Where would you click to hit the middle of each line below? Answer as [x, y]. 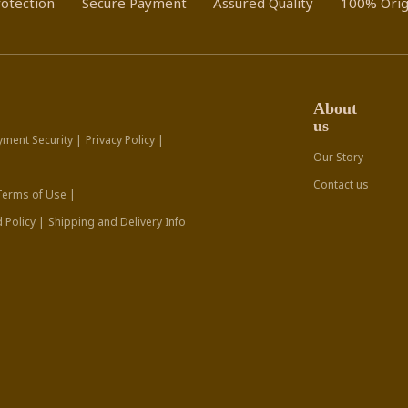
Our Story [338, 158]
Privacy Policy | [125, 140]
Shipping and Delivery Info [117, 222]
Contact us [341, 185]
